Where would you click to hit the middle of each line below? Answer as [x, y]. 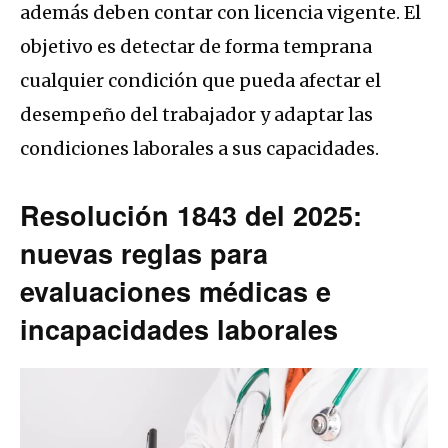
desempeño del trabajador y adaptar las [196, 114]
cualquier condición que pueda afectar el [200, 80]
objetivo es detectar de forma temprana [196, 46]
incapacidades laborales [179, 328]
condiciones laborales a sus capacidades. [199, 148]
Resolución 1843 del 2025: [191, 214]
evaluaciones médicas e [175, 290]
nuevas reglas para [144, 252]
